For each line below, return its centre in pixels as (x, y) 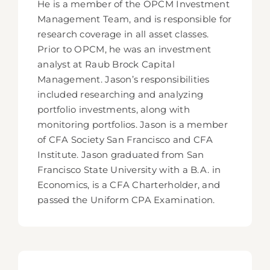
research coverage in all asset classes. (123, 34)
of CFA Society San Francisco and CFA (125, 140)
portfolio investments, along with (114, 109)
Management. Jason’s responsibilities (124, 79)
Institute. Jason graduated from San (121, 155)
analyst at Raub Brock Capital (106, 64)
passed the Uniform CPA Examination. (126, 200)
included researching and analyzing (121, 94)
